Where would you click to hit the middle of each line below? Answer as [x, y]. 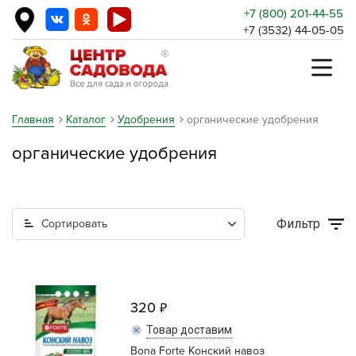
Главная [33, 120]
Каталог [86, 120]
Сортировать [74, 224]
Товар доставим [189, 330]
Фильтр [298, 224]
